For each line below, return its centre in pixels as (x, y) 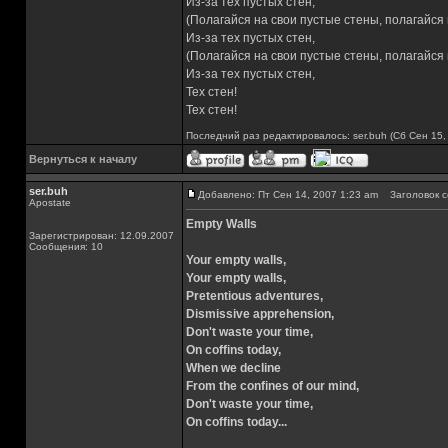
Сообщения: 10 (66, 246)
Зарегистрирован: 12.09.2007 (101, 235)
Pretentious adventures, (254, 296)
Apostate (50, 202)
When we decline (233, 368)
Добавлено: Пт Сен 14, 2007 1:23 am (288, 194)
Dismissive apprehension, (260, 314)
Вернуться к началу (83, 159)
